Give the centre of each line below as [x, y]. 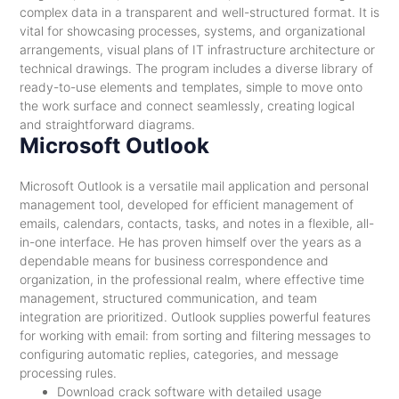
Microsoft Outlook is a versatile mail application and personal [194, 186]
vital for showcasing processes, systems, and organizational [192, 31]
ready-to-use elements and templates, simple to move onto [191, 87]
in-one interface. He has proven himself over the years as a [190, 242]
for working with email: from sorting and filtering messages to [195, 335]
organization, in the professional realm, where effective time [191, 279]
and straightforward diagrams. [107, 124]
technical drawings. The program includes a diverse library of [196, 68]
